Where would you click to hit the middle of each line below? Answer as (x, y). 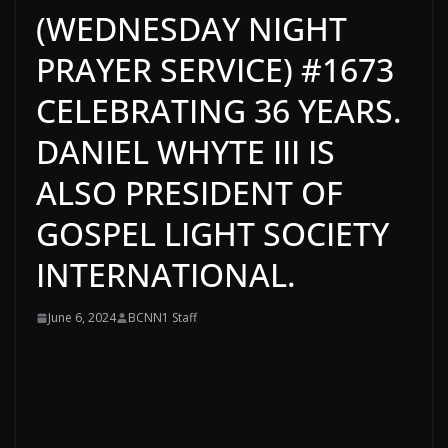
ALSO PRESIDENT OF (189, 193)
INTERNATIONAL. (166, 275)
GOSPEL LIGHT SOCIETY (212, 234)
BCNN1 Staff (162, 318)
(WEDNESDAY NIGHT (191, 29)
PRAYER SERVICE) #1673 (215, 70)
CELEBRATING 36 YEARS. (219, 111)
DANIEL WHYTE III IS (185, 152)
